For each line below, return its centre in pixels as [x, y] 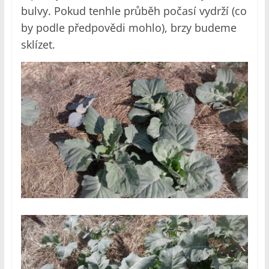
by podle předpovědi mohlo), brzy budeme [128, 28]
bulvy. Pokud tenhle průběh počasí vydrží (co [134, 11]
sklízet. [38, 45]
